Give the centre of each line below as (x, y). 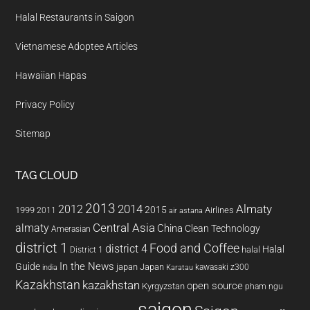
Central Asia (124, 228)
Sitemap (33, 133)
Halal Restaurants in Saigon (75, 17)
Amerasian (71, 229)
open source (215, 285)
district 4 (127, 249)
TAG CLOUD (47, 175)
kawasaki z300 (222, 267)
